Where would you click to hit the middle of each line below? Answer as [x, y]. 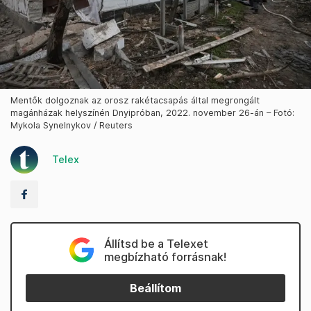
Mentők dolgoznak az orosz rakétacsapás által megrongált [135, 101]
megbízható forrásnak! [165, 257]
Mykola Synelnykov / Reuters [72, 126]
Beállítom [155, 288]
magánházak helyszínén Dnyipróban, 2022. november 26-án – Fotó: [152, 113]
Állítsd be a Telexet [156, 244]
